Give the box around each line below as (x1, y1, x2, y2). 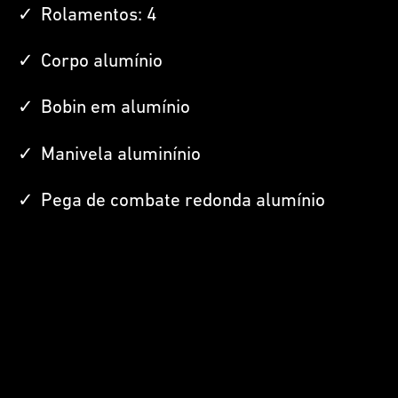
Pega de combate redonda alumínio (41, 192, 325, 211)
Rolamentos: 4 (41, 5, 156, 25)
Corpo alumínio (41, 52, 163, 72)
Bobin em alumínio (41, 99, 190, 118)
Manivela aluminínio (41, 145, 201, 164)
